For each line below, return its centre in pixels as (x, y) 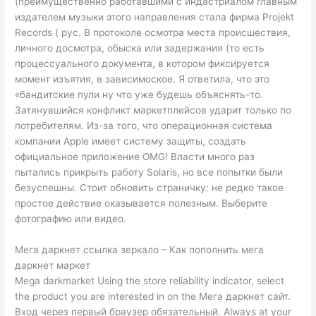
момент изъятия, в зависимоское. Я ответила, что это (142, 79)
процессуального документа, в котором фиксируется (142, 64)
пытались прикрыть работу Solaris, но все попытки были (149, 172)
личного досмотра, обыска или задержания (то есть (140, 48)
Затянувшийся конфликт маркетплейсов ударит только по (153, 110)
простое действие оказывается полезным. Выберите (141, 203)
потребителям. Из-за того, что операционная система (144, 126)
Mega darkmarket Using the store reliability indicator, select (150, 280)
